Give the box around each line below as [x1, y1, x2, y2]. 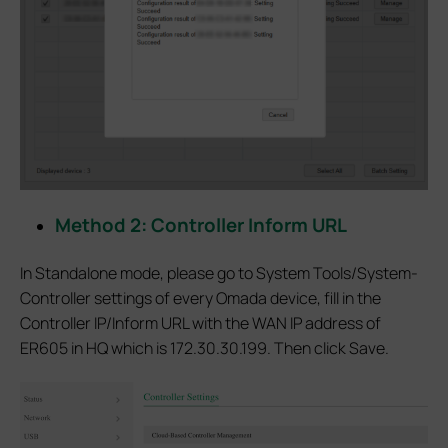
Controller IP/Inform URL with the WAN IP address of [20, 311, 381, 334]
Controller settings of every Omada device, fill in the [20, 286, 381, 309]
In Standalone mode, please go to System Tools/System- [20, 261, 418, 284]
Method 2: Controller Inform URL [55, 211, 348, 238]
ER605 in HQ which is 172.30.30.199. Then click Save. [20, 336, 389, 359]
